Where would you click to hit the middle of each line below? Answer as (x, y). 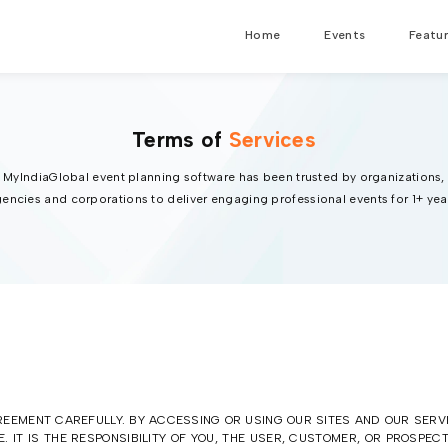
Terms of (180, 139)
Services (272, 139)
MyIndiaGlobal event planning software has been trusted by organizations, (224, 177)
